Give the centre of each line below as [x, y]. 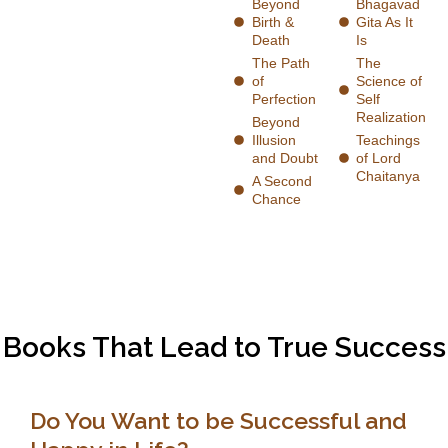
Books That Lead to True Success [224, 347]
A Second [281, 180]
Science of [389, 80]
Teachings [388, 139]
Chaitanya [388, 175]
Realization [391, 116]
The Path [280, 62]
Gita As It [384, 21]
